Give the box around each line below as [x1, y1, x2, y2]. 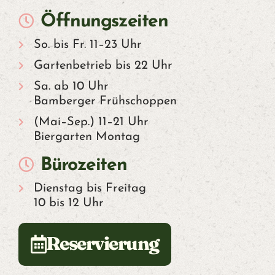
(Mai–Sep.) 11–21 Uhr [33, 116, 149, 129]
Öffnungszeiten [41, 12, 168, 32]
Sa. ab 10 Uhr [33, 80, 109, 93]
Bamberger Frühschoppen [33, 95, 177, 108]
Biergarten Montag [33, 131, 140, 144]
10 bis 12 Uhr [33, 197, 104, 210]
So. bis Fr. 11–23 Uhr [33, 39, 142, 52]
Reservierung [45, 229, 159, 256]
